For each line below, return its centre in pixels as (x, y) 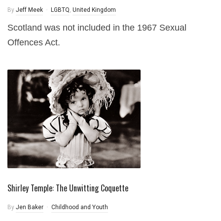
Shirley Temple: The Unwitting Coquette (68, 188)
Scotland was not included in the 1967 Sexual (97, 27)
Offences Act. (34, 42)
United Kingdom (94, 10)
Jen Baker (30, 207)
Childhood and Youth (80, 207)
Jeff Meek (29, 10)
